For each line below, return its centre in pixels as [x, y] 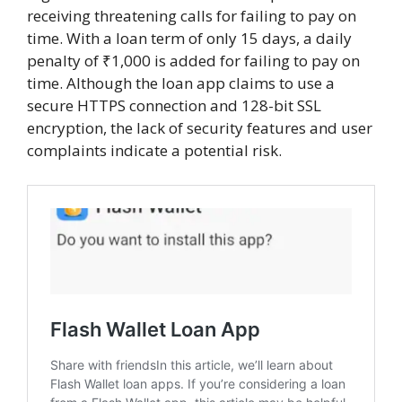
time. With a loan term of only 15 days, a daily [189, 39]
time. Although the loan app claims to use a [181, 83]
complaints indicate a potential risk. [154, 151]
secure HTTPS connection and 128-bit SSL [174, 106]
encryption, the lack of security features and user [200, 128]
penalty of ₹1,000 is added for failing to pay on [193, 61]
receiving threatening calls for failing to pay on [192, 16]
